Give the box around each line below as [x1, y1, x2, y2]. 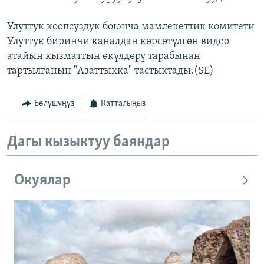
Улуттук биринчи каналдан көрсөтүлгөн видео [7, 35, 229, 47]
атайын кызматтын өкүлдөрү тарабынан [7, 50, 200, 62]
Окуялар [14, 172, 71, 189]
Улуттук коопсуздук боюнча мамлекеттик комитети [7, 21, 255, 32]
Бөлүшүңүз [34, 98, 74, 108]
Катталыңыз [101, 98, 146, 108]
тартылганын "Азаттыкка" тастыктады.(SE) [7, 65, 214, 77]
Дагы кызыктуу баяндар [7, 134, 170, 151]
